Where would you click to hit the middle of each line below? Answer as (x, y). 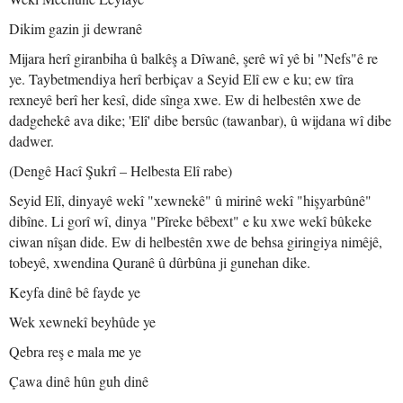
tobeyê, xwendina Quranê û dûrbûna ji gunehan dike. (160, 262)
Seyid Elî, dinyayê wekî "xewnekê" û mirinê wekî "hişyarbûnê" (190, 200)
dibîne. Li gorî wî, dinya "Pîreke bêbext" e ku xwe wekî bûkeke (190, 221)
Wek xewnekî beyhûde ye (82, 322)
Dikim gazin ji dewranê (76, 28)
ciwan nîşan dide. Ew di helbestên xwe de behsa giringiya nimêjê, (196, 242)
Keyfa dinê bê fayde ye (75, 292)
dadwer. (31, 141)
